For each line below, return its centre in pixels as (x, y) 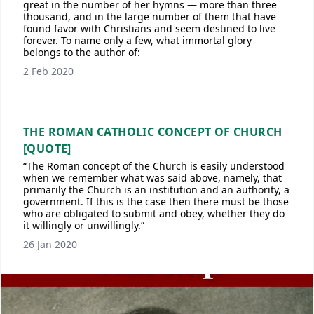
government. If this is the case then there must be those (156, 202)
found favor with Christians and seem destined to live (149, 28)
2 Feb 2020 (48, 71)
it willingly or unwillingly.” (84, 225)
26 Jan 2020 (50, 244)
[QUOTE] (47, 149)
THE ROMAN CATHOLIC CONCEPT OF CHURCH (153, 132)
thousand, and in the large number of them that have (150, 16)
